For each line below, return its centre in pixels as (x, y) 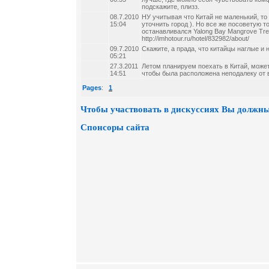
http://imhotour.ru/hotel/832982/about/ (195, 38)
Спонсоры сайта (115, 127)
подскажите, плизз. (171, 7)
